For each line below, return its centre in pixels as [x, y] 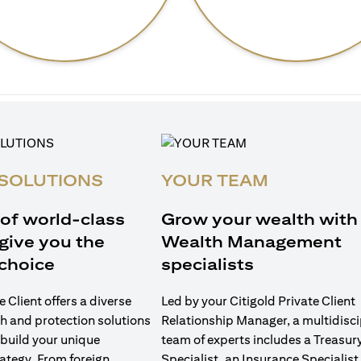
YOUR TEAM [215, 180]
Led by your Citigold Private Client [258, 301]
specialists [207, 264]
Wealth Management [251, 241]
